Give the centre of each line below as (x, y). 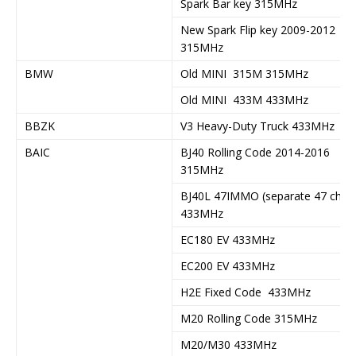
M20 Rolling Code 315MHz (249, 318)
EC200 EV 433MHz (228, 265)
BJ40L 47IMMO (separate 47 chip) (267, 195)
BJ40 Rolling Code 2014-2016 (255, 152)
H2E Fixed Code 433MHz (246, 292)
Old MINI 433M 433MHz (244, 99)
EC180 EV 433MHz (228, 239)
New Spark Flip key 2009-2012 (258, 29)
